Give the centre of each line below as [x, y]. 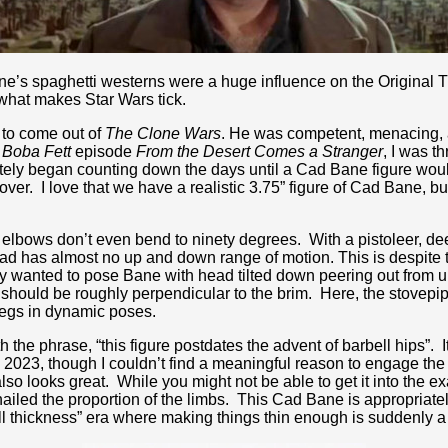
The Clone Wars [163, 133]
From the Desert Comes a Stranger [259, 151]
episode [103, 151]
